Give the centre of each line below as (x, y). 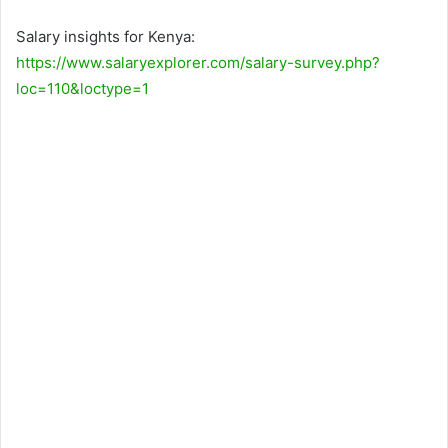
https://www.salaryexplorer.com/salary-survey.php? (198, 62)
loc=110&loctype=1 (82, 88)
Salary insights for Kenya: (105, 36)
